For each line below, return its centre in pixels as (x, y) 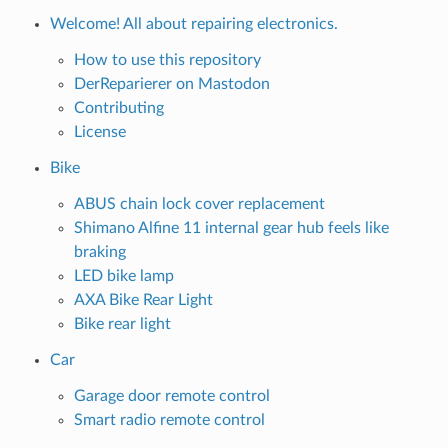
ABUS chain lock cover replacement (199, 203)
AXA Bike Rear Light (143, 299)
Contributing (118, 107)
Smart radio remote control (169, 419)
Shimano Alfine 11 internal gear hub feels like (231, 227)
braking (99, 251)
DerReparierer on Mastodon (171, 83)
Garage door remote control (171, 395)
